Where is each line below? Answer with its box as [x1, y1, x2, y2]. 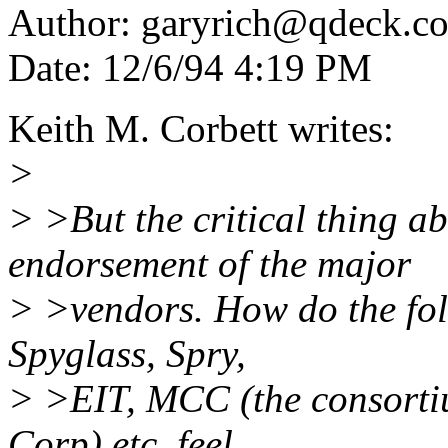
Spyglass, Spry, [8, 332, 246, 376]
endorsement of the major [8, 242, 411, 286]
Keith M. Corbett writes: [8, 107, 394, 151]
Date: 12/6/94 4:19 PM [8, 46, 372, 90]
